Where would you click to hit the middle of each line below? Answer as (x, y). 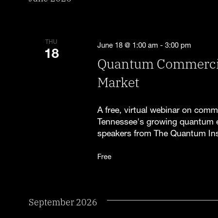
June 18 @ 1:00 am (128, 45)
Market (118, 81)
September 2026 (63, 201)
